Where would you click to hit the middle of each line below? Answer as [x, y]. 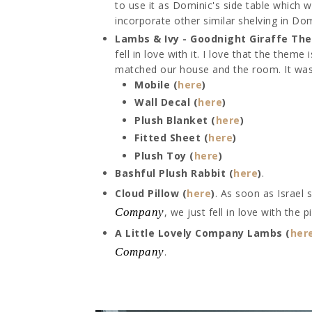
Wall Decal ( [166, 102]
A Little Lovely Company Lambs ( [203, 233]
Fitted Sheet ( [171, 138]
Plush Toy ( [164, 155]
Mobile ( [156, 84]
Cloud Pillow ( [151, 193]
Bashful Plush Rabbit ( [174, 173]
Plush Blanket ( [175, 120]
